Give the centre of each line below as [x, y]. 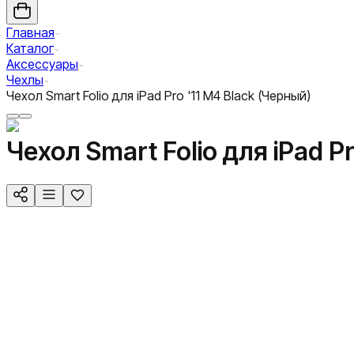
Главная [30, 32]
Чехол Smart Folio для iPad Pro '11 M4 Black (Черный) [158, 96]
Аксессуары [42, 64]
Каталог [30, 48]
